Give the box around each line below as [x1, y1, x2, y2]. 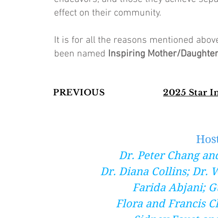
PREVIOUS [53, 88, 105, 98]
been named [54, 48, 108, 60]
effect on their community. [54, 7, 161, 19]
